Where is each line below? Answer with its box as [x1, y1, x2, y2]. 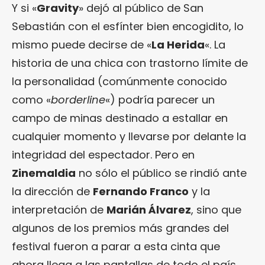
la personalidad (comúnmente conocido [12, 73, 227, 89]
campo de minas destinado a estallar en [12, 110, 228, 125]
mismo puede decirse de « [12, 37, 151, 52]
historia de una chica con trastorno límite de [12, 55, 248, 70]
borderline [51, 92, 105, 107]
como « [12, 92, 51, 107]
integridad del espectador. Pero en [12, 147, 195, 162]
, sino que [191, 202, 241, 217]
